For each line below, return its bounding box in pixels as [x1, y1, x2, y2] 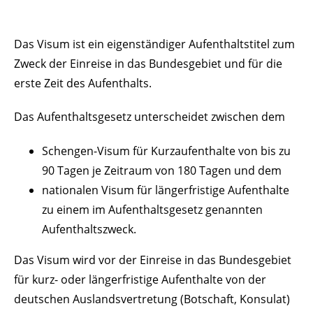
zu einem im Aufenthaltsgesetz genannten [42, 202, 263, 218]
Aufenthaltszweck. [42, 221, 136, 238]
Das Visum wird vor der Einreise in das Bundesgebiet [14, 252, 291, 268]
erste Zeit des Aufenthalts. [14, 75, 152, 91]
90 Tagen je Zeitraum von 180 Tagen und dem [42, 163, 282, 179]
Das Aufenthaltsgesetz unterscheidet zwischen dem [14, 109, 285, 125]
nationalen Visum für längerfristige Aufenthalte [42, 182, 289, 198]
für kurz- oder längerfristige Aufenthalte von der [14, 272, 266, 288]
